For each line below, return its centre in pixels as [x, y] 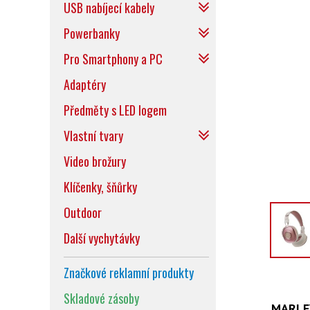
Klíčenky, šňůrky [100, 187]
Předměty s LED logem [115, 110]
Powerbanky [92, 33]
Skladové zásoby [101, 298]
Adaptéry [85, 84]
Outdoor [83, 212]
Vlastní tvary [93, 136]
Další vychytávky [102, 238]
